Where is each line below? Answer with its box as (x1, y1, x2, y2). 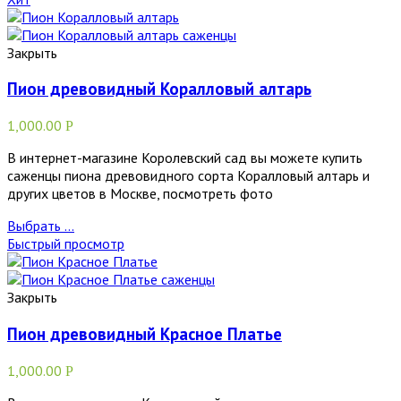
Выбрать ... (7, 217, 74, 235)
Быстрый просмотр (7, 235, 124, 253)
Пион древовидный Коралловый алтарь (7, 78, 311, 100)
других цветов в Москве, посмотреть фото (7, 184, 273, 203)
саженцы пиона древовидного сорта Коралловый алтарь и (7, 166, 370, 185)
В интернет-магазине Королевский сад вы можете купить (7, 149, 363, 167)
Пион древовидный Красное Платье (7, 322, 282, 345)
